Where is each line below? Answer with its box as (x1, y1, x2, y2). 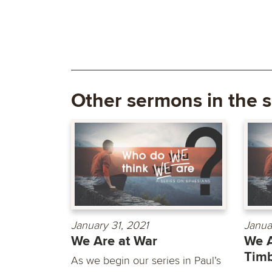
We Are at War (71, 233, 157, 250)
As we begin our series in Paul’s (71, 253, 221, 267)
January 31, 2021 (71, 218, 149, 232)
